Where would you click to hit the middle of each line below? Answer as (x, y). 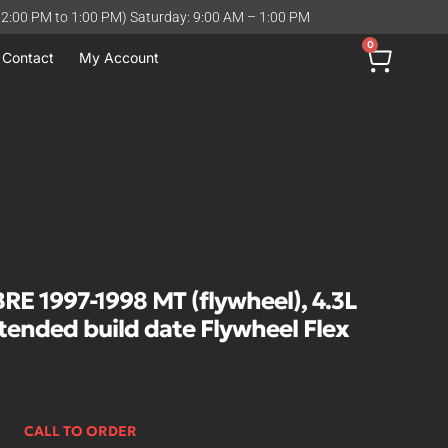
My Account (119, 57)
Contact (28, 57)
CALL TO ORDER (80, 430)
